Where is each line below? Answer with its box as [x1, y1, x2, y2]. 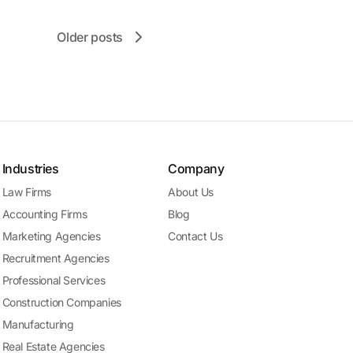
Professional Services [2, 273, 106, 287]
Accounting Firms [2, 207, 87, 221]
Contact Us [168, 229, 223, 243]
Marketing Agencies [2, 229, 101, 243]
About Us [168, 185, 214, 199]
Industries [2, 161, 59, 176]
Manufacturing [2, 318, 74, 331]
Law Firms [2, 185, 52, 199]
